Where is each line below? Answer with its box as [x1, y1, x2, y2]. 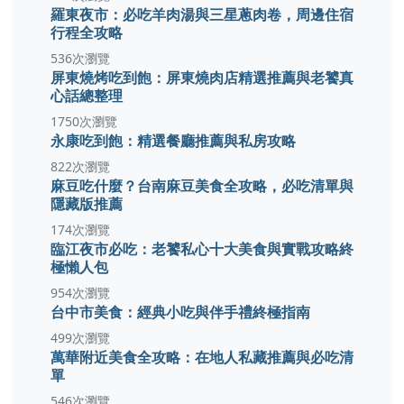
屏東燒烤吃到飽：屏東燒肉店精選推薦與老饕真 [50, 66, 353, 87]
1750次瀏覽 [50, 112, 117, 130]
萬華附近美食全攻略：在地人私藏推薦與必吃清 [50, 345, 353, 367]
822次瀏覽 [50, 157, 110, 175]
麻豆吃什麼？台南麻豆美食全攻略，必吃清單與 [50, 174, 353, 196]
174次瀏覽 [50, 220, 110, 238]
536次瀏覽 [50, 49, 110, 67]
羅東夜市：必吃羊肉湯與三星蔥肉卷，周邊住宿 [50, 3, 353, 24]
